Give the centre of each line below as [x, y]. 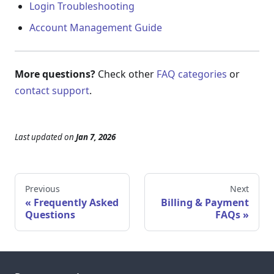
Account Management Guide [96, 28]
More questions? [55, 74]
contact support [52, 91]
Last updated [39, 137]
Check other [126, 74]
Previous [43, 189]
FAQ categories [192, 74]
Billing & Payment [205, 203]
